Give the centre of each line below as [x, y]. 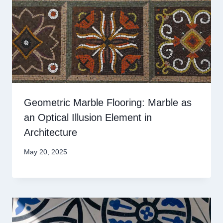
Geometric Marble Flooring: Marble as [108, 103]
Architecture [51, 133]
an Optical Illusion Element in [88, 118]
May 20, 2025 [46, 152]
